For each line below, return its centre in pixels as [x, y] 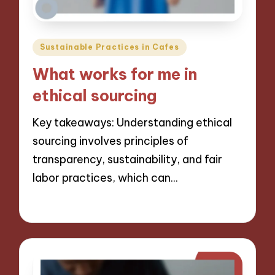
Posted [50, 45]
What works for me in [115, 75]
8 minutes [121, 203]
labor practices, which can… [105, 177]
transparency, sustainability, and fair [128, 159]
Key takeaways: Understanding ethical [133, 122]
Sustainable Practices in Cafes [110, 47]
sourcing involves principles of [111, 141]
